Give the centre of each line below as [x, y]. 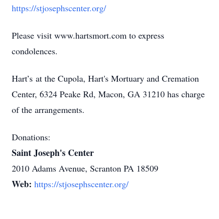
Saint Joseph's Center [53, 153]
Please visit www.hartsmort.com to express [88, 35]
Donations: [31, 137]
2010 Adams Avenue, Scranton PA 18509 [85, 168]
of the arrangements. [48, 109]
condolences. [35, 51]
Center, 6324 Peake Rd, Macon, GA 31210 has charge [108, 94]
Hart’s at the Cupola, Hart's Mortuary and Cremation [105, 78]
